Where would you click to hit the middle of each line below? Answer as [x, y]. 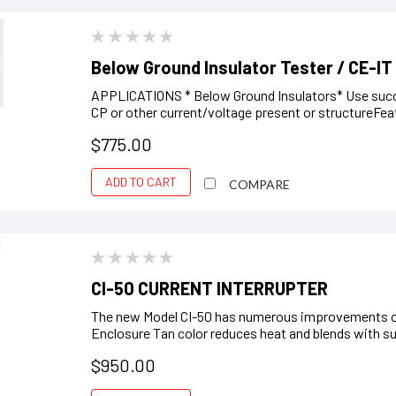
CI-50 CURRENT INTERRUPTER [210, 288]
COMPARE [260, 184]
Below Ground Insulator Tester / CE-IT [242, 67]
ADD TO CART [141, 182]
